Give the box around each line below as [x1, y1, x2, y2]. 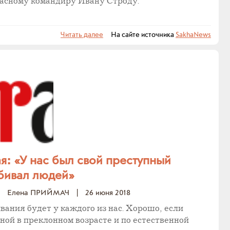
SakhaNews [176, 30, 211, 40]
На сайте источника [103, 30, 176, 40]
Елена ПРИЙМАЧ [7, 188, 69, 198]
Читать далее [61, 30, 103, 40]
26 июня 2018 [85, 188, 130, 198]
